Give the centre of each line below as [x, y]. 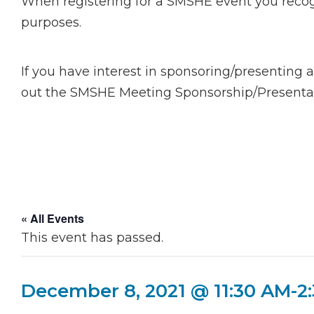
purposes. [51, 22]
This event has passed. [92, 238]
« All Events [53, 219]
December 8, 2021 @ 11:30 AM [156, 291]
